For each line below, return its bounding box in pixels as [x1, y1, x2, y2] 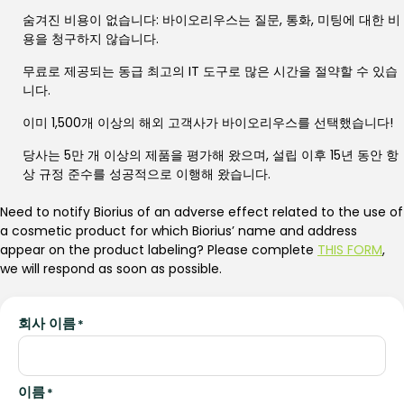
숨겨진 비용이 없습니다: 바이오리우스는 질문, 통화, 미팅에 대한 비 [23, 11, 400, 30]
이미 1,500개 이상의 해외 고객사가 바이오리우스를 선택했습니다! [23, 114, 393, 133]
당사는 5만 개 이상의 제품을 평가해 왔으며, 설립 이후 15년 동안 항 [23, 146, 399, 165]
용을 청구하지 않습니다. [23, 30, 159, 49]
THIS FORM [317, 241, 382, 260]
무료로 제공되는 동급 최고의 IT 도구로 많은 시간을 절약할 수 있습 [23, 62, 398, 81]
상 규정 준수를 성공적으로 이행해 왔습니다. [23, 165, 271, 184]
